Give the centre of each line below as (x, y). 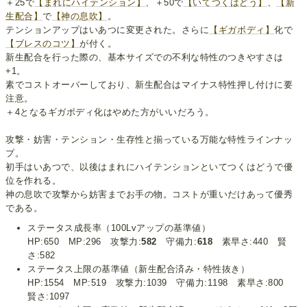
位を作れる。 (34, 181)
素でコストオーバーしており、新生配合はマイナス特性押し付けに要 (149, 85)
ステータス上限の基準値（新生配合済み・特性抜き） (139, 269)
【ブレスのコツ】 (43, 44)
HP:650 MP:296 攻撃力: (85, 242)
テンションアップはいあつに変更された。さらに (108, 30)
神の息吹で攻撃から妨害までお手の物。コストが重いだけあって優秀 (149, 195)
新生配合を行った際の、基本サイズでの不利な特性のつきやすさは (145, 58)
